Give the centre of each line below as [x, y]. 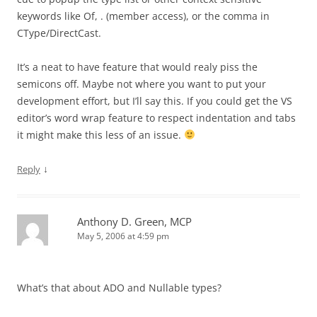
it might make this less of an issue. [100, 135]
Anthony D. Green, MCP [134, 221]
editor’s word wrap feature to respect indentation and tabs [156, 118]
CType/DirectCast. [59, 33]
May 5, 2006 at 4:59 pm [123, 236]
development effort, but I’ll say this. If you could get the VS [155, 101]
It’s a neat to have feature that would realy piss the [137, 67]
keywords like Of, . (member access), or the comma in [143, 16]
